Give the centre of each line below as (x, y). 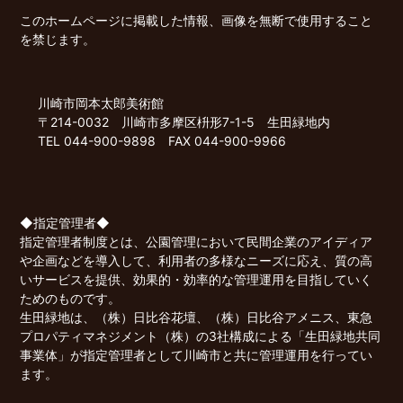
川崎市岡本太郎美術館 (101, 103)
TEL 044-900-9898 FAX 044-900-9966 (162, 141)
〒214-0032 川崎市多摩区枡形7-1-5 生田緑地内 (184, 122)
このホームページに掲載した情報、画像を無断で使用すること (197, 21)
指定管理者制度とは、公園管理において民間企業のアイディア (197, 242)
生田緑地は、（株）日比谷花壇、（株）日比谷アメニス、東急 (197, 318)
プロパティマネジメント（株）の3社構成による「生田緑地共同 (201, 336)
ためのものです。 (71, 299)
